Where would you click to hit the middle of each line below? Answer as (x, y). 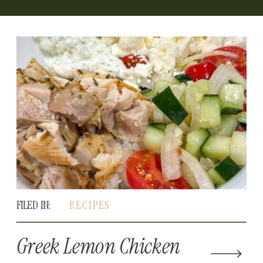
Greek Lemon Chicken (99, 246)
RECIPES (90, 205)
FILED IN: (35, 205)
